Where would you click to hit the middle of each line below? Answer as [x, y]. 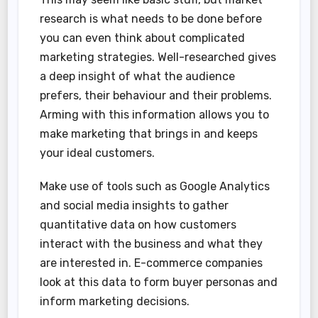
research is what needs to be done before [151, 19]
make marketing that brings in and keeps [149, 134]
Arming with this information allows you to [155, 115]
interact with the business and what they [152, 244]
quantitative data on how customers [138, 225]
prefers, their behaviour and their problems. [156, 96]
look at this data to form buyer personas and [159, 283]
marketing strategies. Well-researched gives [158, 57]
